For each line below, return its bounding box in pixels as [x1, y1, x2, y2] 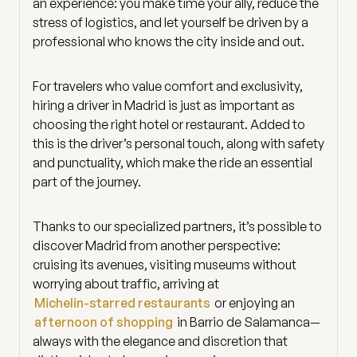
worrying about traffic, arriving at [33, 276, 219, 292]
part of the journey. [33, 174, 141, 190]
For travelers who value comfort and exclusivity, [33, 78, 303, 95]
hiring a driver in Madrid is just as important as [33, 97, 295, 114]
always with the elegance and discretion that [33, 333, 288, 350]
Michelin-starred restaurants [34, 295, 210, 312]
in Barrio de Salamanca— [175, 314, 320, 331]
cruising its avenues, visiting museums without [33, 257, 296, 273]
